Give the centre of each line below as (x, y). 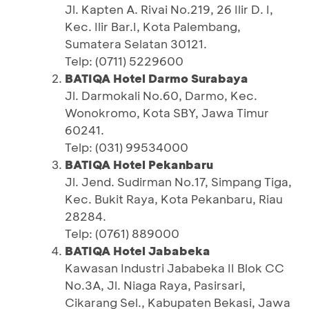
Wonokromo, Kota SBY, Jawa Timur (167, 112)
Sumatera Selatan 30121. (136, 43)
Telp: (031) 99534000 (127, 147)
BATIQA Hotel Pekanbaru (139, 164)
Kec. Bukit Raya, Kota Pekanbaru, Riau (174, 199)
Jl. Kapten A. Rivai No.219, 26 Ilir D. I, (169, 9)
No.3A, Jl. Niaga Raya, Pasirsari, (155, 285)
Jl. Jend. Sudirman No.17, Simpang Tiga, (178, 181)
